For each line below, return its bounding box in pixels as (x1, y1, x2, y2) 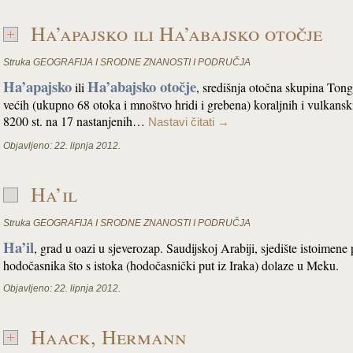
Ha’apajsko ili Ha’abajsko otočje (31, 20, 322, 46)
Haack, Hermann (31, 323, 187, 350)
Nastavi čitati (148, 116, 217, 128)
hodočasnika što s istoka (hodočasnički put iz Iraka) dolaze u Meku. (3, 257, 339, 273)
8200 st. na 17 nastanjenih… (3, 113, 148, 129)
